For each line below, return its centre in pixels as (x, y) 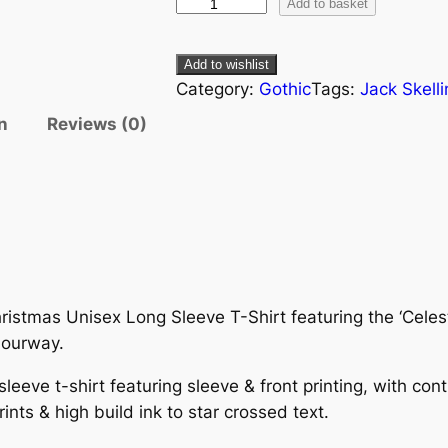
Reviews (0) (96, 123)
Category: (217, 88)
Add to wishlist (226, 64)
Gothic (285, 88)
